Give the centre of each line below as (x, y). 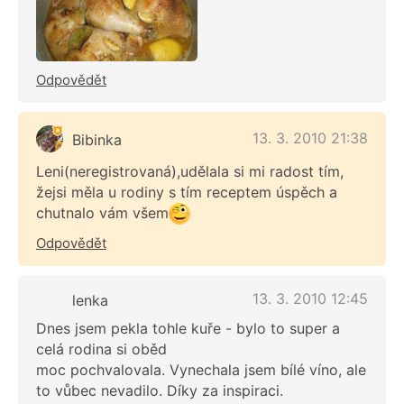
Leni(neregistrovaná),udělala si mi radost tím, (190, 171)
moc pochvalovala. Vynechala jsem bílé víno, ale (201, 370)
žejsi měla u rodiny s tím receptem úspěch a (187, 192)
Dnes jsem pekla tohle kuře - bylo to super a (188, 329)
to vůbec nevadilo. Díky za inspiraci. (160, 391)
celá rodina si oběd (101, 349)
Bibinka (97, 139)
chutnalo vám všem (102, 212)
